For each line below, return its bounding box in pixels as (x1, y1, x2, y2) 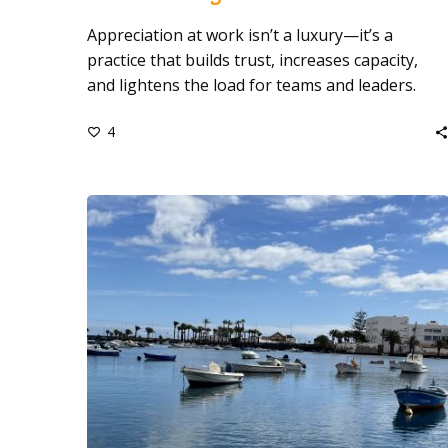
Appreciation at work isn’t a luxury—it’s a (87, 24, 393, 46)
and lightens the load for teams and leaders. (87, 74, 416, 96)
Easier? (268, 296, 321, 318)
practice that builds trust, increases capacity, (87, 49, 418, 71)
